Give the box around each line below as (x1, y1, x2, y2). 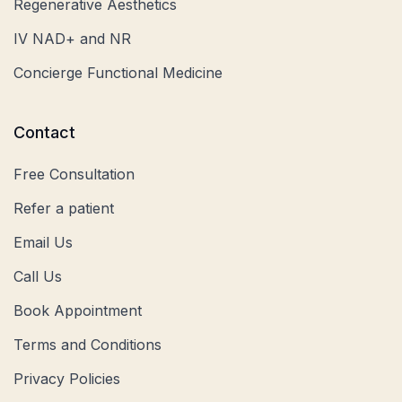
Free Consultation (13, 165, 135, 184)
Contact (13, 123, 75, 143)
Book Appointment (13, 301, 142, 320)
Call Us (13, 267, 62, 286)
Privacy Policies (13, 370, 120, 389)
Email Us (13, 233, 73, 252)
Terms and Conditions (13, 336, 162, 354)
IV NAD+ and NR (13, 30, 131, 48)
